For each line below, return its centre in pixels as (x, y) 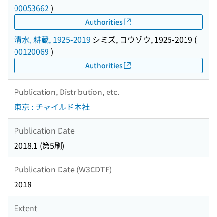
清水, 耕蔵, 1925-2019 (52, 39)
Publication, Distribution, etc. (67, 91)
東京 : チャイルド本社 (52, 107)
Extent (26, 208)
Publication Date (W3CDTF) (63, 169)
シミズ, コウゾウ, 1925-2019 (141, 39)
